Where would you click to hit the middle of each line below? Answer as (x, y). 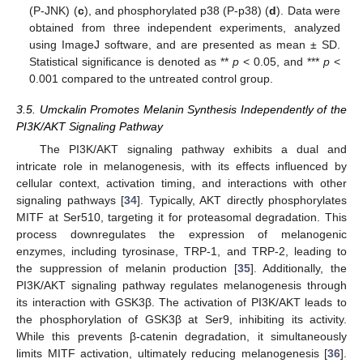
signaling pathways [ (70, 201)
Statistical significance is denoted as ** (131, 61)
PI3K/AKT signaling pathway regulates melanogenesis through (181, 286)
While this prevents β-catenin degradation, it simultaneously (181, 337)
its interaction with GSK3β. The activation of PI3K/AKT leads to (181, 303)
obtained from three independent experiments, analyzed (185, 27)
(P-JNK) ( (53, 10)
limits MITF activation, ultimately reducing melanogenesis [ (172, 354)
